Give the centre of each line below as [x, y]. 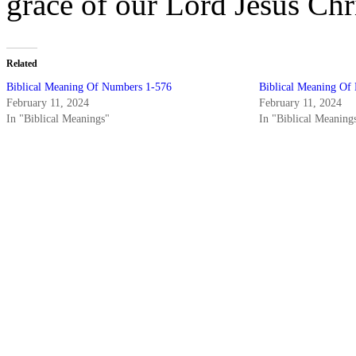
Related [22, 64]
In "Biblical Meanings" [58, 119]
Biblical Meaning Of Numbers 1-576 [89, 87]
